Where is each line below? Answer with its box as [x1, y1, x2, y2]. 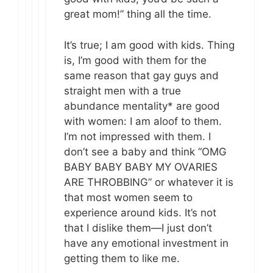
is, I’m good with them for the [64, 54, 207, 66]
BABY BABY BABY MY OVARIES [64, 160, 218, 173]
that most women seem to [64, 191, 193, 204]
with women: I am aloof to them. [64, 115, 222, 127]
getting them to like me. [64, 252, 180, 264]
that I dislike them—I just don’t [64, 221, 212, 234]
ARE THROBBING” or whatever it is [64, 175, 233, 188]
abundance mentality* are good [64, 99, 220, 112]
